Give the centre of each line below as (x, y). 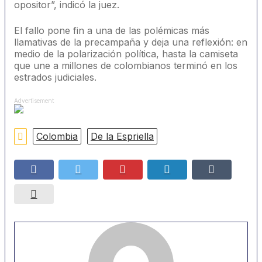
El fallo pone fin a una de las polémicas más (112, 30)
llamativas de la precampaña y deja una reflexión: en (131, 42)
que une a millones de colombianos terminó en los (126, 65)
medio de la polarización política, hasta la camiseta (126, 54)
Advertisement (34, 100)
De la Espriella (122, 136)
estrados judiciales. (55, 77)
